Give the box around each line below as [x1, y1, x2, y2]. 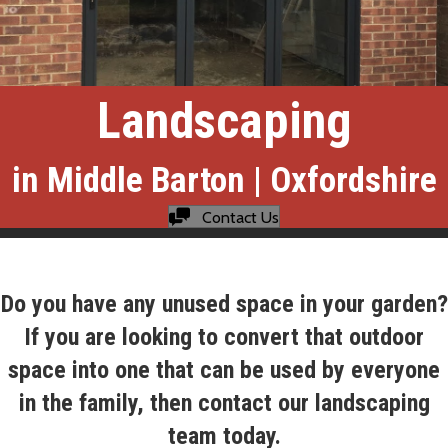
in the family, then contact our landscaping [18, 389, 430, 418]
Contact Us [202, 207, 279, 227]
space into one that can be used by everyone [8, 356, 440, 385]
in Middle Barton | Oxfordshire [11, 160, 437, 202]
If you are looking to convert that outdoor [24, 323, 424, 352]
